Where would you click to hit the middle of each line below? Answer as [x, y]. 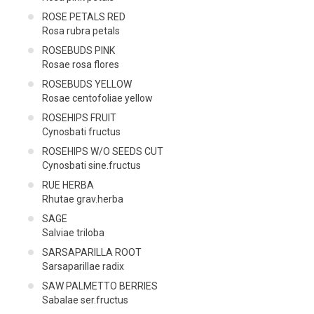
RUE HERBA [68, 185]
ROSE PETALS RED [84, 16]
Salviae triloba [73, 232]
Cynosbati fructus [81, 131]
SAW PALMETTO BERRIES [100, 286]
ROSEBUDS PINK [78, 50]
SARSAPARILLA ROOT [92, 252]
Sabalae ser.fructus [85, 300]
